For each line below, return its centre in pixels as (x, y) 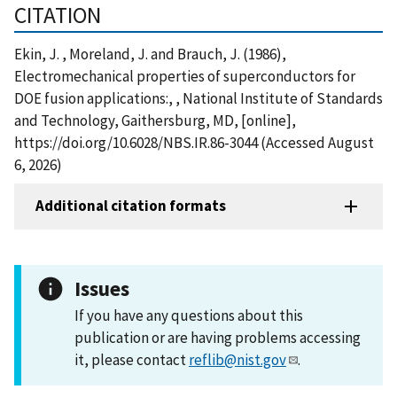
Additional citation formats (131, 206)
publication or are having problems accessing (218, 337)
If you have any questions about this (189, 315)
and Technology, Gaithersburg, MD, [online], (155, 120)
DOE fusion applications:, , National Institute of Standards (198, 98)
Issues (102, 288)
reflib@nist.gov (237, 359)
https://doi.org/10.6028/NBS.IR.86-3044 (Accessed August (194, 142)
